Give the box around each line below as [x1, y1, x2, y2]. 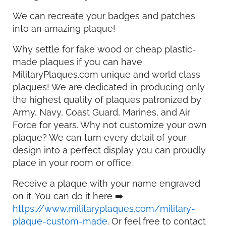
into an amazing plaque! [13, 23, 116, 34]
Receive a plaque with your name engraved [13, 178, 200, 189]
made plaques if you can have [13, 56, 142, 68]
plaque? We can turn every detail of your [13, 132, 187, 143]
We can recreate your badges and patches [13, 11, 195, 22]
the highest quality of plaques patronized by [13, 94, 201, 105]
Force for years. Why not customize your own [13, 120, 207, 131]
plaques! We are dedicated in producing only [13, 82, 205, 93]
